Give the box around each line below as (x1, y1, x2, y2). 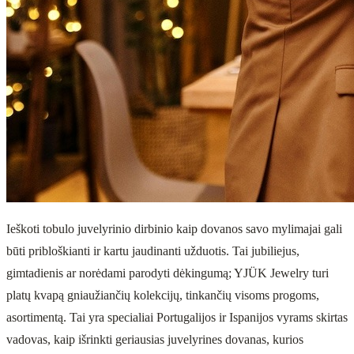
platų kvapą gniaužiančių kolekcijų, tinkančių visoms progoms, (6, 288, 319, 303)
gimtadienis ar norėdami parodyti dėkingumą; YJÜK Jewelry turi (6, 266, 329, 281)
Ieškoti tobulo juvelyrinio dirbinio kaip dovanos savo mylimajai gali (6, 222, 342, 236)
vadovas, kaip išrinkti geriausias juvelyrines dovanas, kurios (6, 333, 303, 347)
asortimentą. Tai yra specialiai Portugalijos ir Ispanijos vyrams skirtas (6, 311, 348, 325)
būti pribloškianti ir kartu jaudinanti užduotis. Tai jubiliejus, (6, 244, 299, 258)
